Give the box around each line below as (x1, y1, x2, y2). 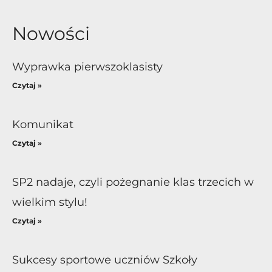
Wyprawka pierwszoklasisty (12, 59, 163, 73)
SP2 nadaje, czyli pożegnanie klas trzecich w (12, 175, 254, 189)
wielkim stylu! (12, 195, 87, 209)
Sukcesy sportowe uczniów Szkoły (12, 253, 197, 267)
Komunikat (12, 117, 73, 131)
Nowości (12, 22, 90, 45)
